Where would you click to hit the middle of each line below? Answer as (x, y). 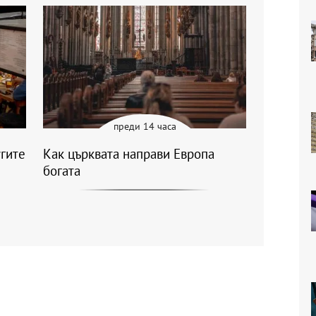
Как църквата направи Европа (129, 154)
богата (62, 171)
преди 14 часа (145, 127)
